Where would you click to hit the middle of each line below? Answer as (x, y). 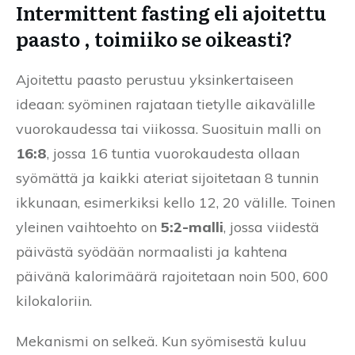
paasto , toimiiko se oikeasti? (154, 38)
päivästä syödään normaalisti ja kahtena (152, 251)
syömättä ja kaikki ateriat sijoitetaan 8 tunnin (167, 177)
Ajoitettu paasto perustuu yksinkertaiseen (155, 79)
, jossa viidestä (271, 227)
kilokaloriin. (54, 300)
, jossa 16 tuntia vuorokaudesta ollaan (173, 153)
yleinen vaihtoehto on (88, 227)
